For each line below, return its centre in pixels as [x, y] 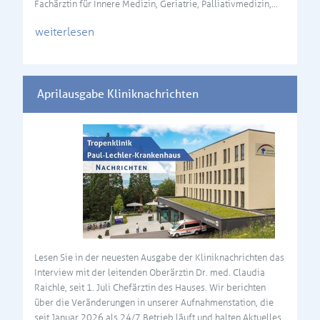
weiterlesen [65, 31]
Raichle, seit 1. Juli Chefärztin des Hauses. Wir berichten [150, 287]
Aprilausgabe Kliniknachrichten [118, 94]
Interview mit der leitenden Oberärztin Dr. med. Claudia [150, 272]
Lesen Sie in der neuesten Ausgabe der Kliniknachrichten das [159, 257]
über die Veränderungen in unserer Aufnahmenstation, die [154, 302]
